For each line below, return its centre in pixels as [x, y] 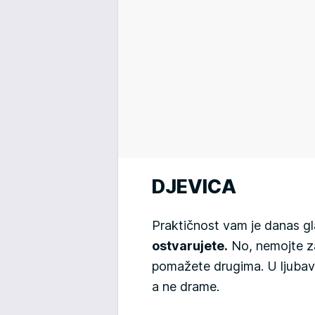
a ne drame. [186, 286]
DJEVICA [194, 186]
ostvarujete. [190, 245]
